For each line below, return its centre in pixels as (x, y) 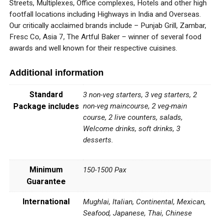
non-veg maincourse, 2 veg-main (135, 106)
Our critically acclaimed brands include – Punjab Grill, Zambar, (108, 26)
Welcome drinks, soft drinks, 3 (131, 129)
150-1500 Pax (104, 170)
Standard (46, 95)
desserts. (98, 140)
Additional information (56, 73)
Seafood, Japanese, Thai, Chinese (137, 213)
